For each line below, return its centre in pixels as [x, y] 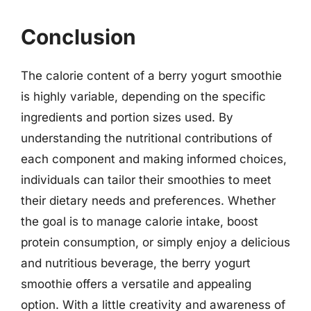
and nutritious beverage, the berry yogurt [136, 263]
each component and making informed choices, [154, 159]
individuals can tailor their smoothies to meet [146, 180]
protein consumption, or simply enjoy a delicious [155, 242]
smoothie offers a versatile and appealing [136, 284]
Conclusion [78, 37]
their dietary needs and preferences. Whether [148, 201]
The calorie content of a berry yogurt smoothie [151, 76]
